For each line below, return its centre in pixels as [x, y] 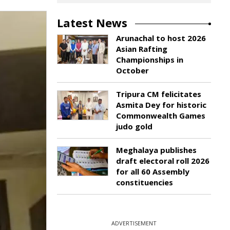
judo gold [134, 126]
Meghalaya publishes [156, 150]
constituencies [145, 182]
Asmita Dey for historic [161, 105]
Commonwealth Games [161, 116]
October [132, 70]
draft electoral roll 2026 [163, 161]
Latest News [92, 23]
